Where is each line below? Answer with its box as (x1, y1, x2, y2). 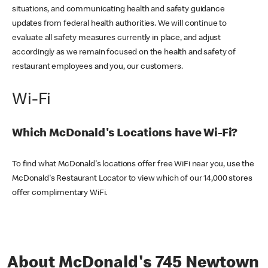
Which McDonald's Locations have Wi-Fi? (12, 128, 238, 141)
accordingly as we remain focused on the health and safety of (12, 48, 236, 57)
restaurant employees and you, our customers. (12, 63, 183, 72)
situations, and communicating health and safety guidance (12, 5, 225, 14)
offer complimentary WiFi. (12, 189, 108, 198)
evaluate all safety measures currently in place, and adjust (12, 34, 221, 43)
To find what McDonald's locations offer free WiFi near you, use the (12, 160, 254, 169)
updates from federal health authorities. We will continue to (12, 20, 227, 29)
